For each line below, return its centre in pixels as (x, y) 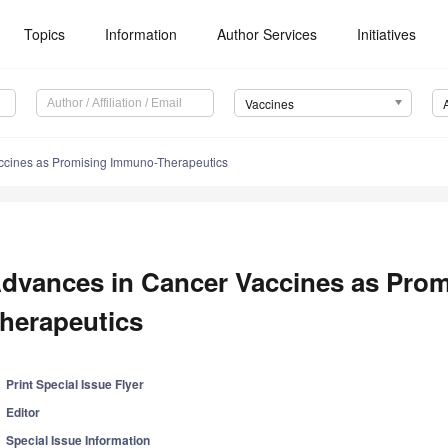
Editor (23, 412)
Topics (45, 34)
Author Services (267, 34)
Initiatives (387, 34)
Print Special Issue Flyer (75, 384)
